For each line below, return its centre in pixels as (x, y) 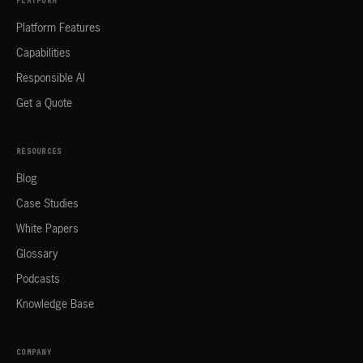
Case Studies (47, 204)
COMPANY (34, 352)
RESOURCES (39, 152)
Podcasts (38, 280)
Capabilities (43, 53)
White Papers (47, 229)
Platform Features (58, 28)
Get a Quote (44, 104)
